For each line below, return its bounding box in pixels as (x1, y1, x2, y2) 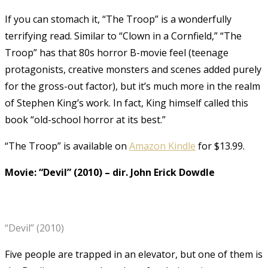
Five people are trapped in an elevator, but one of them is (5, 247, 263, 261)
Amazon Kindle (129, 139, 196, 153)
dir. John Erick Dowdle (112, 165, 215, 179)
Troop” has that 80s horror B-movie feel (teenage (5, 45, 229, 59)
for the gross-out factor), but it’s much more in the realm (5, 79, 260, 93)
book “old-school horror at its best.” (5, 112, 166, 126)
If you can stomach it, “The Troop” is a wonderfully (5, 12, 232, 26)
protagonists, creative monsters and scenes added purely (5, 62, 261, 76)
